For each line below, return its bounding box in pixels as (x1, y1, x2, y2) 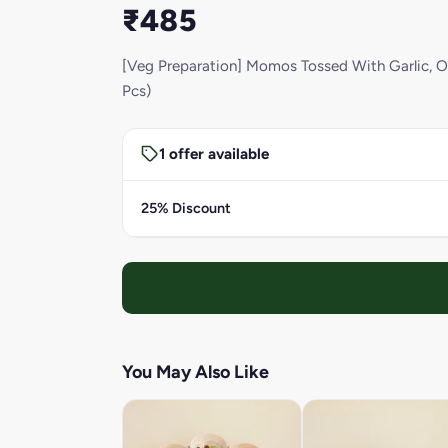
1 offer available (158, 145, 269, 164)
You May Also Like (122, 360, 269, 383)
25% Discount (140, 199, 231, 218)
